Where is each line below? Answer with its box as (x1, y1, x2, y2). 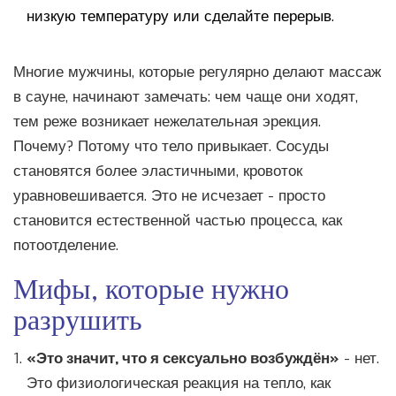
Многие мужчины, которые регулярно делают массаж (13, 62, 381, 83)
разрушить (13, 297, 142, 339)
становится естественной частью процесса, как (13, 210, 342, 232)
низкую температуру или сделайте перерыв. (27, 6, 334, 27)
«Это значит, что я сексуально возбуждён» (27, 348, 339, 369)
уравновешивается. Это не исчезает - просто (13, 186, 325, 207)
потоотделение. (13, 235, 118, 256)
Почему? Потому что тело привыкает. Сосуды (13, 136, 329, 157)
